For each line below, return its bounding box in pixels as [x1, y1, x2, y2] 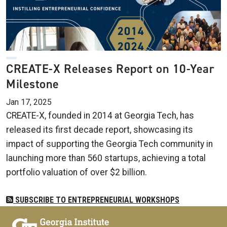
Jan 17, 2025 [6, 97, 52, 107]
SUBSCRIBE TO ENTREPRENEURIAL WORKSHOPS [13, 195, 179, 205]
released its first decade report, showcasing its [6, 124, 193, 135]
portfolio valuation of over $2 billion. [6, 167, 147, 177]
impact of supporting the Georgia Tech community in [6, 138, 213, 149]
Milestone [6, 75, 60, 92]
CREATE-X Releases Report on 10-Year [6, 60, 215, 77]
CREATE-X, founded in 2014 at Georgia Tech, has [6, 110, 194, 121]
